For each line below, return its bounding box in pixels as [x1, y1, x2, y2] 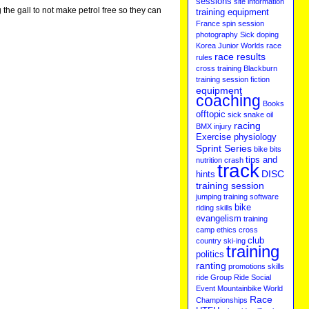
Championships [196, 296, 248, 305]
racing [234, 120, 261, 132]
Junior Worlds [218, 41, 265, 50]
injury [214, 122, 232, 131]
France [196, 19, 221, 28]
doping [257, 30, 279, 39]
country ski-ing [196, 237, 246, 246]
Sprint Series [196, 143, 252, 154]
